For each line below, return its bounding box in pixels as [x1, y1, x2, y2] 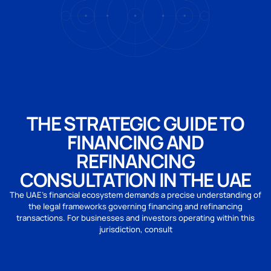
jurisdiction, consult [99, 223, 172, 235]
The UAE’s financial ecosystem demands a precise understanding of [10, 189, 261, 200]
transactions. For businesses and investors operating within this [16, 212, 255, 223]
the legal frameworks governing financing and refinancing [28, 200, 243, 212]
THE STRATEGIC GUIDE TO [27, 110, 244, 136]
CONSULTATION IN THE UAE [19, 166, 252, 192]
